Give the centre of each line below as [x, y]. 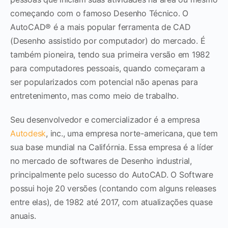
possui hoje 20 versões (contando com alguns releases [113, 188]
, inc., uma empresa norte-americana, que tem [132, 133]
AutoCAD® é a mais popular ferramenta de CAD [101, 27]
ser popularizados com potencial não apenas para [104, 82]
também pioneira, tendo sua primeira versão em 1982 [110, 54]
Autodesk [28, 133]
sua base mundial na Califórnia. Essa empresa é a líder [112, 147]
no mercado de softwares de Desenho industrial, [101, 161]
